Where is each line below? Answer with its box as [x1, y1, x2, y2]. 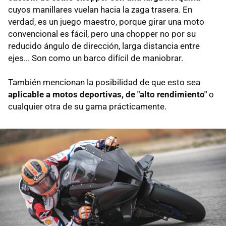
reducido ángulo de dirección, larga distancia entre [8, 40, 200, 51]
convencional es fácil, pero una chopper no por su [8, 28, 196, 39]
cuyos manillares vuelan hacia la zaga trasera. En [8, 4, 192, 15]
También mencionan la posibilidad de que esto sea [8, 77, 200, 87]
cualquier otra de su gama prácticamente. [8, 101, 166, 111]
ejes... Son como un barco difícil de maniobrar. [8, 52, 183, 63]
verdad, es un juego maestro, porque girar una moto [8, 16, 204, 27]
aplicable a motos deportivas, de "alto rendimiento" [8, 89, 209, 99]
